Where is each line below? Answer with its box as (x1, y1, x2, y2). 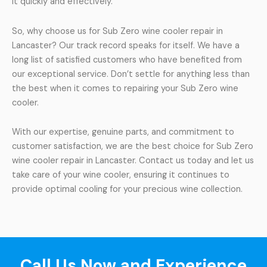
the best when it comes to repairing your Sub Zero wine (12, 82, 238, 94)
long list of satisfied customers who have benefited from (12, 54, 242, 66)
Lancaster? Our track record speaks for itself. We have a (12, 39, 240, 51)
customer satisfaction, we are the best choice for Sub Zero (12, 141, 253, 153)
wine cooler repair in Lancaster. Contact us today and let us (12, 155, 254, 167)
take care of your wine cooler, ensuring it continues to (12, 169, 229, 181)
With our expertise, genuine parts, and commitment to (12, 126, 234, 138)
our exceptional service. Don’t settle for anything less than (12, 68, 250, 80)
